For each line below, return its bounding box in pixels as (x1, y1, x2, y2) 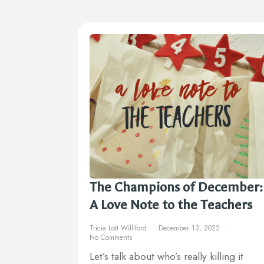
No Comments (90, 232, 132, 243)
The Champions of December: (90, 179, 263, 196)
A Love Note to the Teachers (90, 197, 252, 213)
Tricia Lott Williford (90, 223, 147, 234)
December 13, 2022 (159, 223, 222, 234)
